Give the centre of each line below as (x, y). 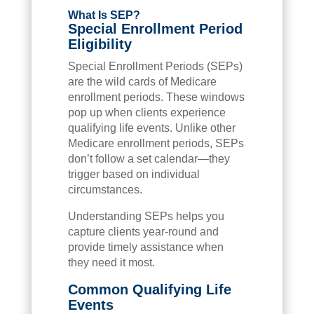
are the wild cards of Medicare (142, 81)
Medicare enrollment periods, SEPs (156, 143)
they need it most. (111, 262)
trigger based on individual (134, 174)
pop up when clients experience (146, 112)
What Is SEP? (104, 15)
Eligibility (100, 44)
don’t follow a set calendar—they (149, 158)
